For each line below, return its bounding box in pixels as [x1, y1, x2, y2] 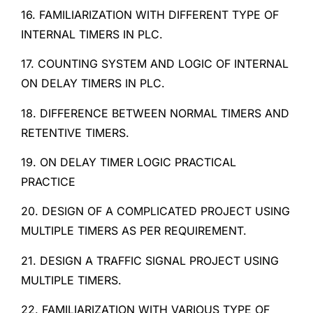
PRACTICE [21, 175, 75, 189]
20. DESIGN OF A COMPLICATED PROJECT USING [21, 204, 290, 219]
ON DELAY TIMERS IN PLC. [21, 76, 165, 91]
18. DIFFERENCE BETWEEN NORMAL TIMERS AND [21, 105, 289, 120]
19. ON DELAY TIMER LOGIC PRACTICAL [21, 155, 236, 170]
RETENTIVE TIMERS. [21, 125, 129, 140]
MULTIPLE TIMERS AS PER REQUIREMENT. [21, 224, 247, 238]
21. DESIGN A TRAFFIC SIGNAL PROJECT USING [21, 253, 279, 268]
